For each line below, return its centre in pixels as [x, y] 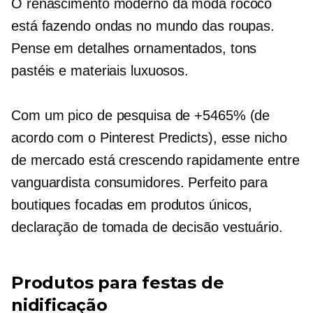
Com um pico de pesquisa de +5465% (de [141, 116]
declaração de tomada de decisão [115, 227]
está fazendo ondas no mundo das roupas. [143, 26]
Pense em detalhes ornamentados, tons [134, 49]
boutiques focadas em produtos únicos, [132, 205]
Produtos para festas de [118, 283]
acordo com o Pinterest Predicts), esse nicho [149, 138]
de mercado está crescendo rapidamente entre [155, 160]
